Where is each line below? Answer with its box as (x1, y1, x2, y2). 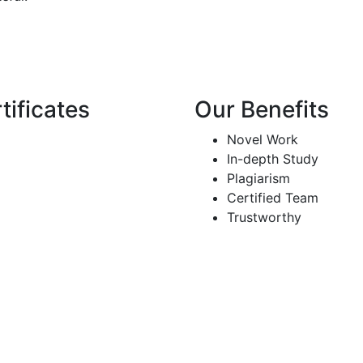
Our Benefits (194, 95, 329, 123)
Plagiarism (227, 169, 290, 186)
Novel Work (227, 130, 298, 147)
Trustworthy (227, 208, 301, 225)
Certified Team (227, 189, 318, 206)
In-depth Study (227, 150, 318, 167)
